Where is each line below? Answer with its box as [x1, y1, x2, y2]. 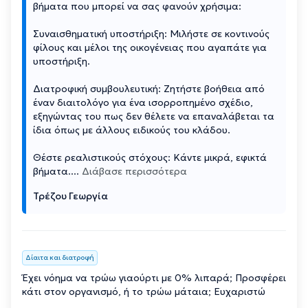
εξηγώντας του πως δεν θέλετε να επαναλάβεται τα [33, 109, 274, 122]
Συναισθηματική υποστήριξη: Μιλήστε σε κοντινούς [33, 27, 269, 40]
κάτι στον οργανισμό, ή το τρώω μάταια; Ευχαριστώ [22, 285, 265, 298]
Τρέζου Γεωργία [33, 189, 108, 202]
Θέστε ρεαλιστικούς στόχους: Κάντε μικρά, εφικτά [33, 151, 267, 164]
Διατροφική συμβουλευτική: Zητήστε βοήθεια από [33, 82, 265, 95]
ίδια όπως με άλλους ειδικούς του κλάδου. [33, 123, 230, 136]
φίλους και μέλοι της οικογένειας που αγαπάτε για [33, 41, 267, 54]
